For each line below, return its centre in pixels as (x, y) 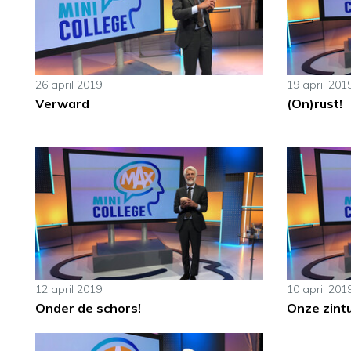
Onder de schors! (88, 308)
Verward (62, 103)
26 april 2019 (69, 84)
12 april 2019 (69, 289)
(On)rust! (314, 103)
